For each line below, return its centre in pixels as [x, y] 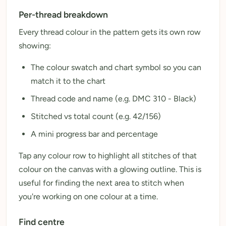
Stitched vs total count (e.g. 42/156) [96, 116]
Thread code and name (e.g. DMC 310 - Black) [114, 98]
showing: [35, 45]
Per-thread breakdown [63, 14]
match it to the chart [68, 81]
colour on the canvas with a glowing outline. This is [110, 169]
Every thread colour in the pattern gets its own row [110, 32]
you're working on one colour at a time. [88, 196]
